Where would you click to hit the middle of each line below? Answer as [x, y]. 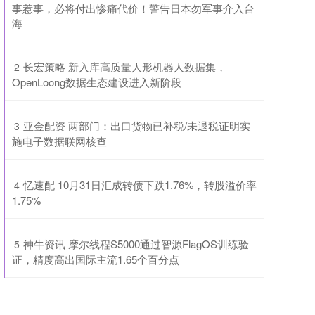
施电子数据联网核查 [59, 141]
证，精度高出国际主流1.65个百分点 [96, 259]
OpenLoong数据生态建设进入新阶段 [97, 82]
